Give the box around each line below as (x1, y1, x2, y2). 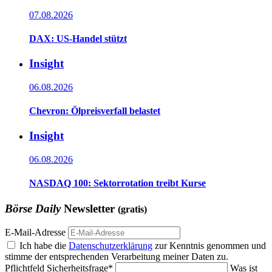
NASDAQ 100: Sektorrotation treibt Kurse (29, 178, 206, 189)
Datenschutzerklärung (69, 240, 152, 251)
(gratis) (118, 203, 147, 214)
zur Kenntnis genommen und (152, 240, 266, 251)
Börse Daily (5, 202, 61, 215)
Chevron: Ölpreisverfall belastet (29, 106, 160, 117)
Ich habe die (19, 240, 69, 251)
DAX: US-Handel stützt (29, 33, 127, 44)
